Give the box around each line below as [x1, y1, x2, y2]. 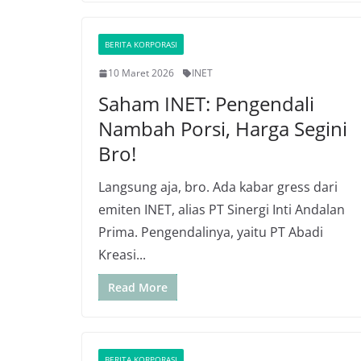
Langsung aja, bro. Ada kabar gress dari [98, 178, 338, 196]
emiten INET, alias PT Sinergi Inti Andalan [98, 201, 345, 218]
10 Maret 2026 [108, 66, 174, 80]
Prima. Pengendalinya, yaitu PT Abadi [98, 223, 323, 241]
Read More [108, 280, 168, 295]
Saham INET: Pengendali [98, 90, 314, 117]
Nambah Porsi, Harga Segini [98, 115, 347, 142]
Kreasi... [98, 246, 146, 263]
